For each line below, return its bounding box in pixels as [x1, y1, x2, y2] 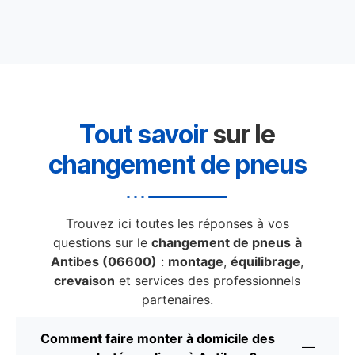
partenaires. [141, 292, 213, 308]
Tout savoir [79, 119, 208, 151]
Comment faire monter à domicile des [40, 330, 275, 347]
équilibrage [231, 254, 301, 270]
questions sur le [52, 235, 151, 251]
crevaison [54, 273, 116, 289]
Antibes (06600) [51, 254, 158, 270]
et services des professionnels [115, 273, 301, 289]
